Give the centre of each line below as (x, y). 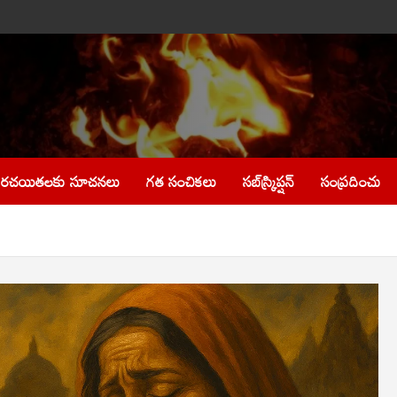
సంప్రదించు (351, 181)
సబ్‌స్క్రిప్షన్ (269, 181)
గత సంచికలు (181, 181)
